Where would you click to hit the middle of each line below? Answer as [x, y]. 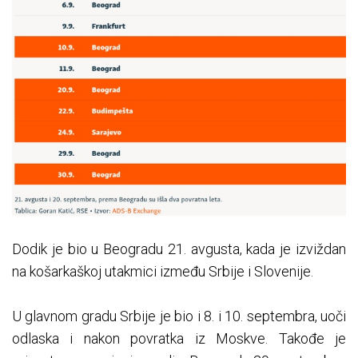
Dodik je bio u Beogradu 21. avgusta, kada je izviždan [179, 249]
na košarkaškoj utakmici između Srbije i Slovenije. [163, 271]
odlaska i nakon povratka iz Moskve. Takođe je [179, 338]
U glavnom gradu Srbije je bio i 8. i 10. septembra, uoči [179, 316]
